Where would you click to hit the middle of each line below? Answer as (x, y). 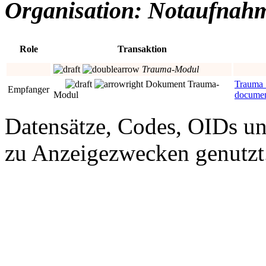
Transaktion (142, 49)
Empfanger (28, 89)
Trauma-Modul (170, 69)
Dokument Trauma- (181, 84)
